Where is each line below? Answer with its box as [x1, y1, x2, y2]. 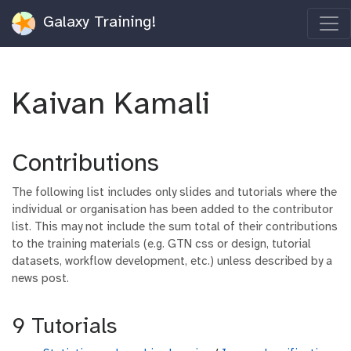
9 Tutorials [12, 316, 117, 338]
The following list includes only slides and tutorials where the [12, 186, 337, 199]
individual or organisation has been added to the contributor [12, 204, 333, 216]
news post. [12, 273, 69, 285]
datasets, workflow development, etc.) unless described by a [12, 255, 332, 268]
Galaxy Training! [38, 14, 156, 31]
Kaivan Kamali [12, 89, 219, 121]
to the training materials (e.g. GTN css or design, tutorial [12, 238, 311, 251]
